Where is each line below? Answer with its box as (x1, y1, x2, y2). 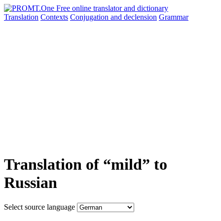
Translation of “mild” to (4, 155, 167, 174)
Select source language (4, 202, 75, 211)
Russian (4, 174, 57, 192)
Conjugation (70, 13, 110, 21)
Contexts (40, 13, 68, 21)
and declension (110, 13, 157, 21)
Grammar (159, 13, 188, 21)
